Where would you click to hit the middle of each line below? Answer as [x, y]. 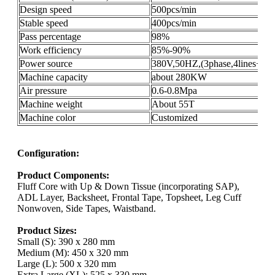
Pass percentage [50, 37]
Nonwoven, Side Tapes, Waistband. [87, 209]
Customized [175, 118]
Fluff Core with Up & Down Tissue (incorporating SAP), [128, 187]
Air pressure [43, 91]
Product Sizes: [47, 231]
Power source [46, 64]
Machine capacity [54, 77]
